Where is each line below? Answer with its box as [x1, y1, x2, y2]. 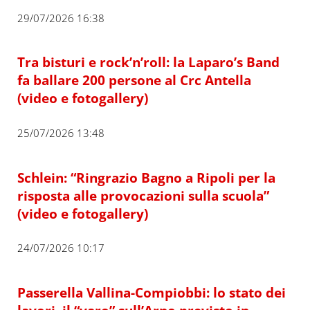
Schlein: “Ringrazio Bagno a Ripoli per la [17, 168, 275, 186]
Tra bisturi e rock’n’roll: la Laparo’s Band [17, 53, 280, 71]
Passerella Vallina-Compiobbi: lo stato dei [17, 283, 286, 301]
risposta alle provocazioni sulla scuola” [17, 186, 269, 204]
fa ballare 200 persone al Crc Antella [17, 71, 251, 89]
